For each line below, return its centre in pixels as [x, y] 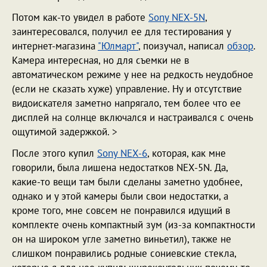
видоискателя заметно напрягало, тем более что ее [126, 103]
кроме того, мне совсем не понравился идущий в [121, 210]
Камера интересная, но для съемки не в [100, 60]
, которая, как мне [187, 153]
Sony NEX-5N [177, 17]
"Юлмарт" [118, 46]
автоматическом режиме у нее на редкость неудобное [133, 74]
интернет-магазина [55, 46]
